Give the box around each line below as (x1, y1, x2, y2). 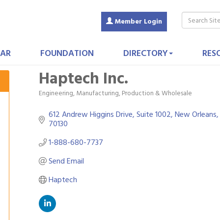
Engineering (39, 88, 73, 99)
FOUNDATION (40, 46, 94, 60)
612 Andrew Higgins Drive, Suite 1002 (49, 108, 171, 121)
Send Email (49, 155, 84, 167)
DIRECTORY (123, 46, 168, 60)
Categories (38, 93, 71, 105)
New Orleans (175, 108, 217, 121)
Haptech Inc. (39, 66, 128, 91)
